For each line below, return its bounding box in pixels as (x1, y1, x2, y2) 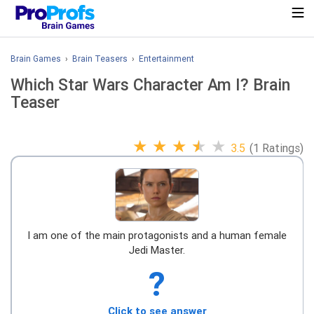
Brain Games (11, 54, 61, 64)
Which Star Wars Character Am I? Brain (11, 76, 290, 95)
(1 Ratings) (250, 142, 303, 155)
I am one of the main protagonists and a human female (27, 228, 287, 242)
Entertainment (139, 54, 194, 64)
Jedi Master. (129, 243, 185, 257)
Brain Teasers (72, 54, 128, 64)
